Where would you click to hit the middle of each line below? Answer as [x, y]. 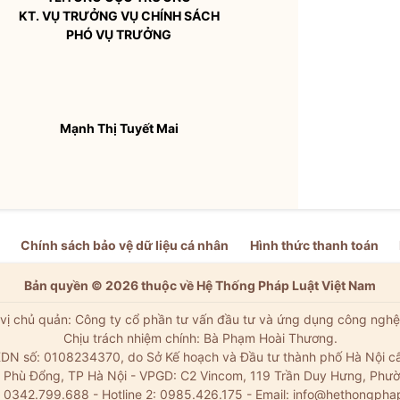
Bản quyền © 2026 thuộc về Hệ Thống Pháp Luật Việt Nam [200, 285]
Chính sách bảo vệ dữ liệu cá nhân [125, 245]
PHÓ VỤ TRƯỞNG [119, 34]
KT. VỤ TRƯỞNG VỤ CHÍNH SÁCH [119, 16]
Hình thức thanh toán [314, 245]
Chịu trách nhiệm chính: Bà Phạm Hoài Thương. [200, 338]
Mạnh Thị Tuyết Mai [119, 128]
